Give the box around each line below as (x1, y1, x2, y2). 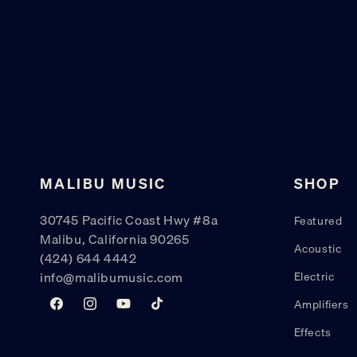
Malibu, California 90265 (40, 228, 190, 249)
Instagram (81, 301, 136, 320)
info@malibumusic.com (40, 266, 183, 288)
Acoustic (293, 239, 342, 257)
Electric (293, 267, 335, 285)
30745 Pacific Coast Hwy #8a (40, 209, 218, 230)
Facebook (48, 301, 100, 320)
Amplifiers (293, 295, 349, 313)
